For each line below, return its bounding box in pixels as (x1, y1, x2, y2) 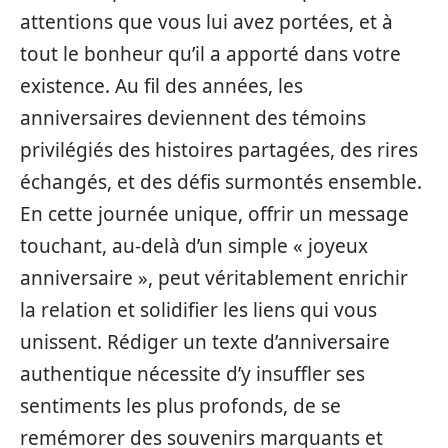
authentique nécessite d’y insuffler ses (20, 361, 365, 387)
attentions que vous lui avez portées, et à (20, 9, 393, 35)
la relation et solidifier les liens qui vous (20, 297, 377, 323)
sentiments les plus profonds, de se (20, 393, 341, 419)
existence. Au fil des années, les (20, 73, 303, 99)
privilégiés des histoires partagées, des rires (20, 137, 418, 163)
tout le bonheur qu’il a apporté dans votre (20, 41, 401, 67)
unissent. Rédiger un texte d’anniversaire (20, 329, 390, 355)
